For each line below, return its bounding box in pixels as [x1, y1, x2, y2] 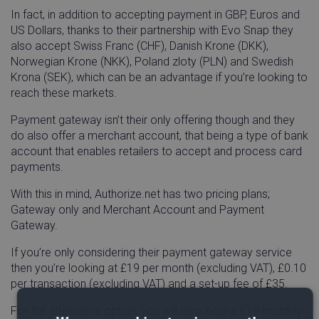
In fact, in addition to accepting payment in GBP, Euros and [11, 8, 300, 22]
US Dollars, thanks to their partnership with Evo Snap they [11, 23, 293, 38]
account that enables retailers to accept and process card [11, 145, 302, 159]
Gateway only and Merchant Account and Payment [11, 203, 264, 217]
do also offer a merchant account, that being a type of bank [11, 129, 308, 143]
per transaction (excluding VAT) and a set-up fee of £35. [11, 277, 288, 291]
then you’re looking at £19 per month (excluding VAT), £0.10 [11, 261, 306, 276]
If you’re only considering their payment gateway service [11, 246, 292, 260]
